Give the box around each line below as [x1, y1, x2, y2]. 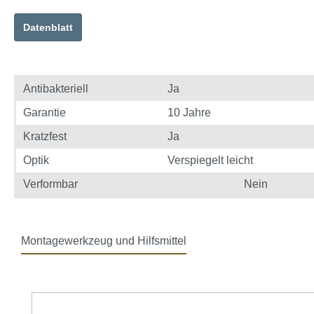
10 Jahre [168, 107, 212, 118]
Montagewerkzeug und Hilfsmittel [21, 235, 186, 247]
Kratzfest [23, 130, 67, 142]
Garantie [23, 107, 66, 118]
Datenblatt [23, 22, 73, 33]
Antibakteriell [23, 83, 88, 95]
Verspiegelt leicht [168, 154, 254, 166]
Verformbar [23, 178, 78, 190]
